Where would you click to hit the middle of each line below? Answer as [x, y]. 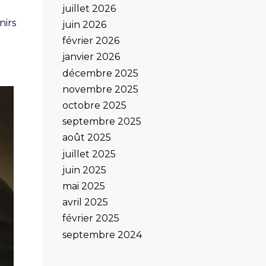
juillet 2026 [89, 8]
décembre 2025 [100, 73]
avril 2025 [85, 202]
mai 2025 [84, 186]
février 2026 [91, 41]
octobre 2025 [94, 106]
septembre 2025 [102, 122]
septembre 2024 [102, 235]
